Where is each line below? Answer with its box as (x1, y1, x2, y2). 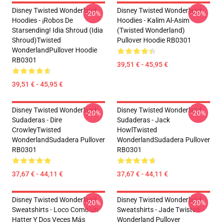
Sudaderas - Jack (117, 116, 170, 124)
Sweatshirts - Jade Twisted (117, 206, 200, 214)
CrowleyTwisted (12, 126, 61, 134)
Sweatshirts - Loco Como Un (12, 206, 99, 214)
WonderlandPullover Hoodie (12, 46, 97, 54)
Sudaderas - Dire (12, 116, 62, 124)
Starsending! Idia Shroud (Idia (12, 26, 103, 34)
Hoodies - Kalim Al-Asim (117, 16, 189, 24)
